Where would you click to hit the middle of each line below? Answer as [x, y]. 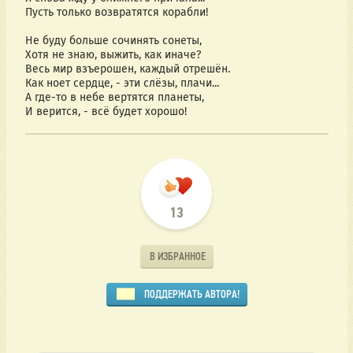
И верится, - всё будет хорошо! [106, 112]
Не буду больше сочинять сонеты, [113, 41]
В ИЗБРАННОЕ [177, 256]
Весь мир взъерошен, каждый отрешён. [127, 69]
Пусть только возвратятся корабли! [116, 13]
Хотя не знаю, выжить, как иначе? [113, 55]
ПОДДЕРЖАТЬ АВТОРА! [191, 294]
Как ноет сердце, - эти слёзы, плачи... [122, 84]
